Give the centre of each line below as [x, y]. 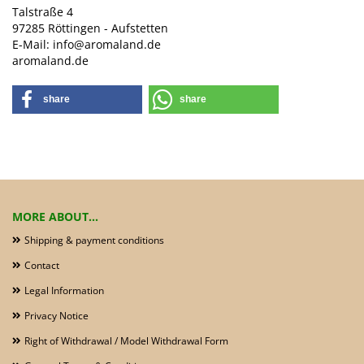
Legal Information [64, 290]
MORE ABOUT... [55, 217]
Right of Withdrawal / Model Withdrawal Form [126, 341]
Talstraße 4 [43, 12]
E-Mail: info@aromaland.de [87, 44]
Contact [42, 265]
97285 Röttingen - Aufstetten [90, 28]
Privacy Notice [56, 316]
